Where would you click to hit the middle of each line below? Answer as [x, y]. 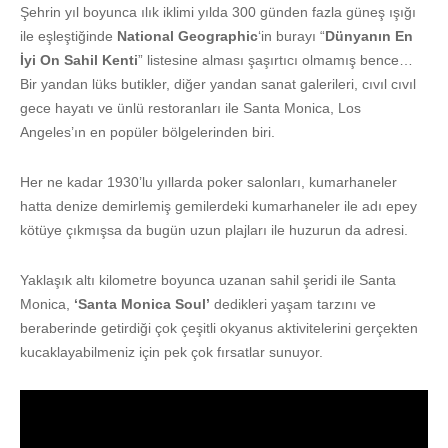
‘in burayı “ [291, 36]
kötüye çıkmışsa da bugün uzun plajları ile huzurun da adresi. [214, 230]
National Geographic [187, 36]
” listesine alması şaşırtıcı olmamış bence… [275, 60]
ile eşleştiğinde [68, 36]
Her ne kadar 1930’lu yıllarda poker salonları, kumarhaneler [208, 182]
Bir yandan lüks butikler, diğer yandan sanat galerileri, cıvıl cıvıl [218, 84]
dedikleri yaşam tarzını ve [293, 304]
